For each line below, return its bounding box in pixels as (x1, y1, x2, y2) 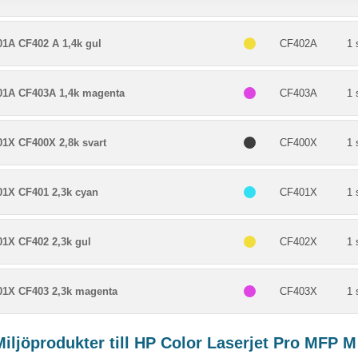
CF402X (280, 236, 317, 248)
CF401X (280, 186, 317, 198)
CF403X (280, 285, 317, 297)
